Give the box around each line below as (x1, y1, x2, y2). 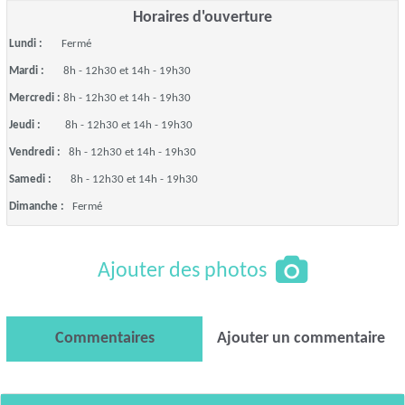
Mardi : (9, 65, 63, 77)
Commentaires (54, 330, 155, 347)
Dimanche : (9, 201, 72, 212)
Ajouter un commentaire (216, 330, 385, 347)
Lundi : (9, 38, 61, 50)
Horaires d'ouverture (133, 9, 272, 26)
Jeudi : (9, 119, 65, 131)
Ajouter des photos (98, 260, 267, 282)
